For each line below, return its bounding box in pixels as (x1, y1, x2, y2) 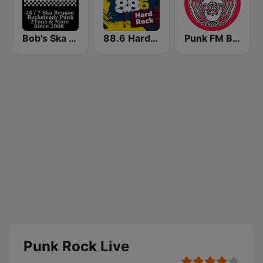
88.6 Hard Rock (150, 32, 158, 44)
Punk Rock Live (23, 238, 129, 255)
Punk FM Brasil (232, 32, 240, 44)
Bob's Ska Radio (69, 32, 76, 44)
